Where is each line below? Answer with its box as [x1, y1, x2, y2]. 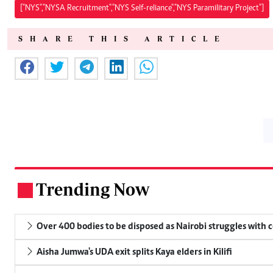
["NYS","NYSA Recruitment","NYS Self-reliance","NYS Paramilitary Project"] [20, 4, 264, 13]
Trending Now [36, 179, 149, 199]
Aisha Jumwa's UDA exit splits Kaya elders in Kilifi [35, 247, 232, 257]
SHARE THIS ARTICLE [18, 34, 227, 43]
